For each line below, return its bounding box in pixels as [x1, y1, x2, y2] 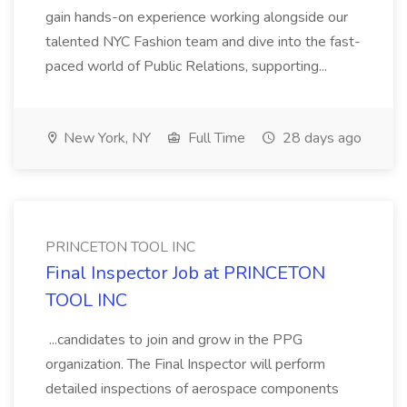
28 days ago [279, 128, 362, 148]
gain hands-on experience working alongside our [45, 7, 348, 27]
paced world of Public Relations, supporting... [45, 56, 331, 76]
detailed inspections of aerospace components [45, 379, 339, 399]
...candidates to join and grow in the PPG [45, 330, 303, 350]
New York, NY [60, 128, 151, 148]
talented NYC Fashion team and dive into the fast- [45, 32, 361, 52]
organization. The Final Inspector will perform [45, 354, 325, 374]
